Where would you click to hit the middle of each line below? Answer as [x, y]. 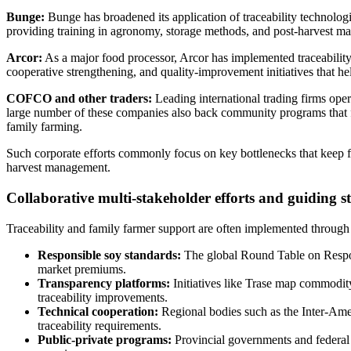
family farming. [44, 127]
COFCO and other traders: [79, 99]
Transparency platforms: [104, 283]
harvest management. [58, 168]
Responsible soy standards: [109, 255]
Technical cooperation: [98, 311]
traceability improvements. [103, 297]
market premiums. [82, 269]
